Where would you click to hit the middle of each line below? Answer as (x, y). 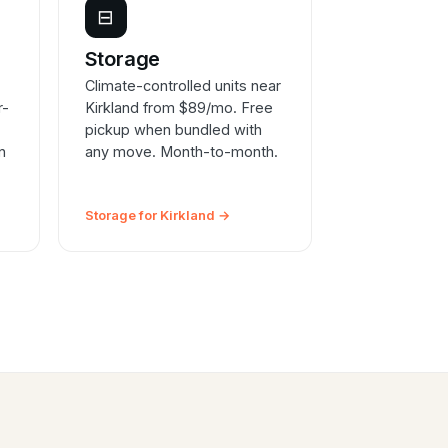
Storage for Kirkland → (157, 215)
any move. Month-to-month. (181, 152)
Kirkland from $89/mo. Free (178, 108)
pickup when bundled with (173, 130)
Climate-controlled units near (182, 86)
